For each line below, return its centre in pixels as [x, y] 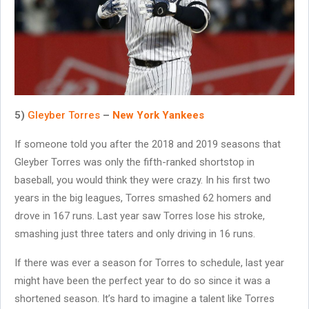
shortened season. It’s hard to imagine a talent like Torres [144, 298]
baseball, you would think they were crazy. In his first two [142, 180]
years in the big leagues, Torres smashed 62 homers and [143, 198]
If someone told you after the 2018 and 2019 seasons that [148, 144]
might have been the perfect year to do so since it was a [142, 280]
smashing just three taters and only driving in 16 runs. [135, 233]
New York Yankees [158, 115]
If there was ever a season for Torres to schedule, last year [149, 262]
